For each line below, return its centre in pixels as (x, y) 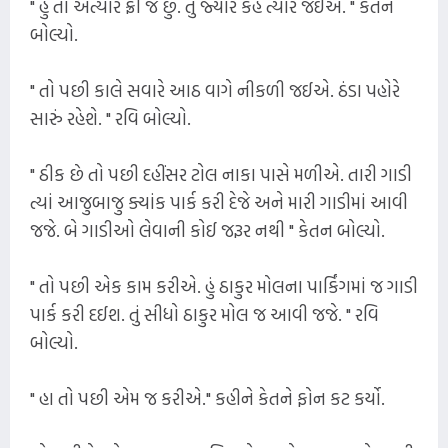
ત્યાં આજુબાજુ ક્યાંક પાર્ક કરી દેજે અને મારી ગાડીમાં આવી (219, 202)
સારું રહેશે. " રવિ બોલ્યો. (110, 118)
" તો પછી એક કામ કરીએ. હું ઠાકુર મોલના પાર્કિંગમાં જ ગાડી (224, 286)
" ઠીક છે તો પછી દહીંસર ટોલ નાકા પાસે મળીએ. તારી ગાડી (221, 174)
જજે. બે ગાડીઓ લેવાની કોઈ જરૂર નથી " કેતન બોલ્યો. (207, 230)
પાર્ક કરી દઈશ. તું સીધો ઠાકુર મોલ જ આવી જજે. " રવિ (204, 314)
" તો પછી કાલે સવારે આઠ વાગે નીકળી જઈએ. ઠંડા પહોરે (215, 90)
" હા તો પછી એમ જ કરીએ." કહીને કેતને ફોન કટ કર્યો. (207, 398)
